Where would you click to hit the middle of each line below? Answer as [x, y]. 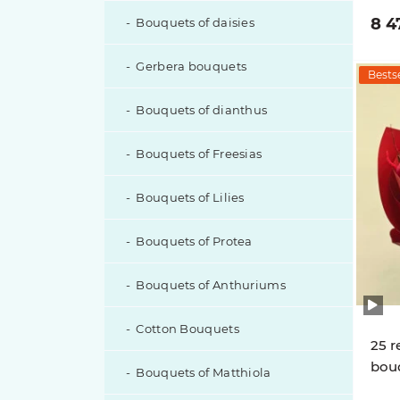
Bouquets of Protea [194, 241]
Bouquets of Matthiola [204, 372]
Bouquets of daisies [196, 22]
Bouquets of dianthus [202, 110]
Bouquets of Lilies [190, 197]
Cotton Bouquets [187, 329]
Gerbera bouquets [192, 66]
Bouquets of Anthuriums [211, 285]
